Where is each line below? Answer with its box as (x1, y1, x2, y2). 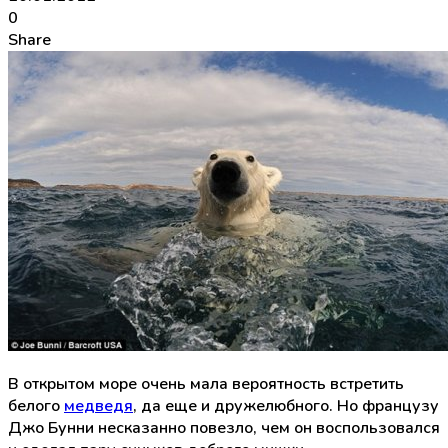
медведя (64, 394, 133, 417)
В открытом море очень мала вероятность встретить (8, 372, 404, 395)
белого (8, 394, 64, 417)
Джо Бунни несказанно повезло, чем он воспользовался (8, 416, 440, 439)
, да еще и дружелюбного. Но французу (133, 394, 439, 417)
